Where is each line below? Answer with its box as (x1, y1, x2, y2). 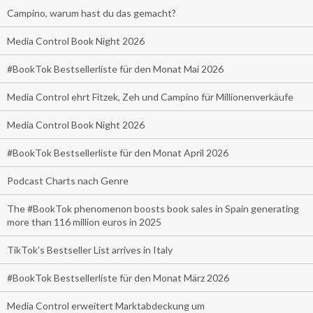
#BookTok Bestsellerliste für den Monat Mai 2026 (7, 62, 224, 75)
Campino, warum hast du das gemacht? (7, 6, 176, 19)
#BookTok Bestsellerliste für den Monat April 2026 (7, 146, 228, 159)
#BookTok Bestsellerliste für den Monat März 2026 (7, 271, 229, 284)
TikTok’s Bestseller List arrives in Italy (7, 243, 173, 256)
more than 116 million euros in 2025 (7, 215, 161, 228)
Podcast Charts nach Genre (7, 174, 129, 187)
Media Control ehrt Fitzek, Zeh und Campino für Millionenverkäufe (7, 90, 293, 103)
